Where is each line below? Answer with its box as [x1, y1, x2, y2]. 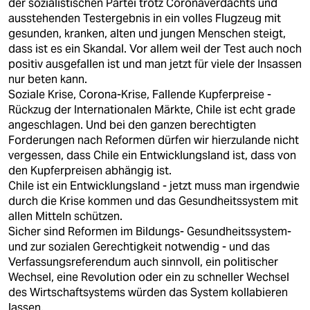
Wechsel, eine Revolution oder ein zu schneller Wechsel [8, 270, 289, 284]
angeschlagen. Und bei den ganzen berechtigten [8, 118, 256, 132]
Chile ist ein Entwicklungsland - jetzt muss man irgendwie [8, 179, 300, 193]
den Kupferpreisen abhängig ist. [8, 163, 172, 178]
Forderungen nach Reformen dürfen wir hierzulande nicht [8, 133, 299, 147]
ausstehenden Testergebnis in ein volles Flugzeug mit [8, 11, 281, 26]
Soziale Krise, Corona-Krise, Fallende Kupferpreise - [8, 87, 271, 102]
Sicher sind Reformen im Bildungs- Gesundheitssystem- [8, 224, 291, 239]
